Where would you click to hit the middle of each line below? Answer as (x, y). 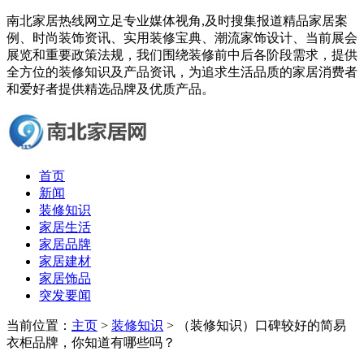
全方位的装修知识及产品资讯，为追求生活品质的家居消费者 (182, 72)
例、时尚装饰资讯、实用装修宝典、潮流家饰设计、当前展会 (182, 38)
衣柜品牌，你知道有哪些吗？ (91, 342)
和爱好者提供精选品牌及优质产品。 (110, 89)
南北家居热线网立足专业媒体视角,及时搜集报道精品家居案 (177, 21)
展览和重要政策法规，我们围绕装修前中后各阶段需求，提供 (182, 55)
